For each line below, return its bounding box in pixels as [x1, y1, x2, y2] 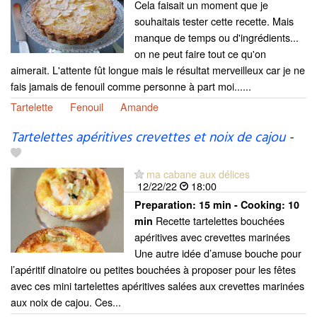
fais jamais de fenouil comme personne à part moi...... [11, 78, 251, 93]
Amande [120, 98, 158, 114]
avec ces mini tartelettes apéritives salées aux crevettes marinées [11, 278, 304, 294]
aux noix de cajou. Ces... [11, 294, 121, 310]
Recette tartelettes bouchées [153, 213, 284, 229]
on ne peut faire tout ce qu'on [134, 45, 266, 61]
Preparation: [134, 197, 199, 212]
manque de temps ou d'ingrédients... [134, 29, 299, 45]
